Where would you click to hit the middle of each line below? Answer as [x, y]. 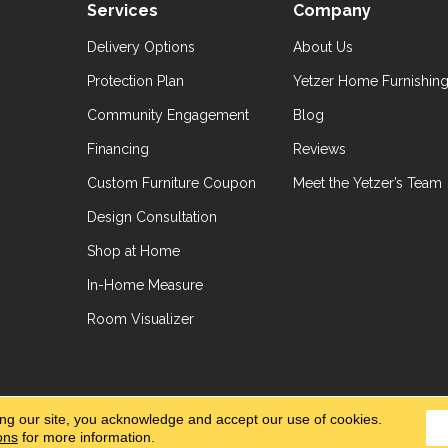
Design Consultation [151, 217]
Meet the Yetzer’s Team [367, 183]
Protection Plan [135, 81]
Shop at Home [133, 251]
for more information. [86, 437]
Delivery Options [140, 47]
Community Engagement [167, 115]
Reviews [319, 149]
